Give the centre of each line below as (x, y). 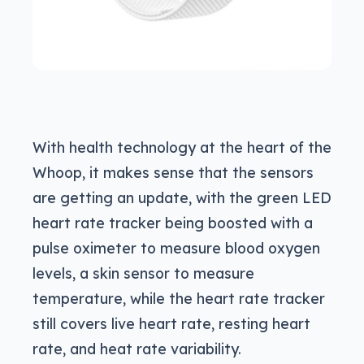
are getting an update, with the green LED (182, 198)
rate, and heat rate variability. (137, 349)
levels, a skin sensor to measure (143, 273)
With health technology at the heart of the (182, 147)
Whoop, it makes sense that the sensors (173, 173)
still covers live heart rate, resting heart (171, 324)
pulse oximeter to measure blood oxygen (176, 248)
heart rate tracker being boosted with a (173, 223)
